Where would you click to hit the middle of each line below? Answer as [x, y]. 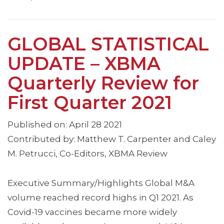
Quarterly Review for [103, 83]
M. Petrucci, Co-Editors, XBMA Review [87, 154]
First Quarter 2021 [90, 103]
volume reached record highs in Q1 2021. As [100, 198]
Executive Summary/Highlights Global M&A [101, 183]
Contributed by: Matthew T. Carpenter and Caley [112, 139]
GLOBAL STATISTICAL [108, 44]
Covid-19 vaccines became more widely [92, 212]
